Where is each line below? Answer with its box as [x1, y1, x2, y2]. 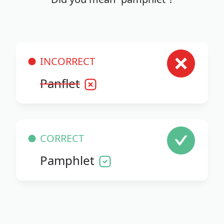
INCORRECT [40, 54, 95, 68]
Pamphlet [40, 152, 94, 169]
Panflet [40, 75, 80, 92]
